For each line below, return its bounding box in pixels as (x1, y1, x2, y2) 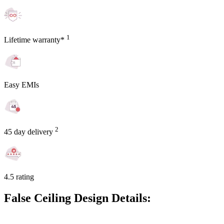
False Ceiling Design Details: (4, 191, 151, 205)
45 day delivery (4, 127, 55, 136)
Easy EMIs (4, 80, 39, 89)
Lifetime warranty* (4, 35, 66, 44)
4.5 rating (4, 172, 34, 181)
